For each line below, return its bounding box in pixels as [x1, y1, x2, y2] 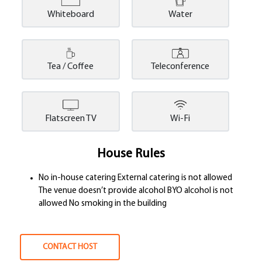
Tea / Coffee [47, 61, 94, 71]
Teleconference [151, 61, 210, 71]
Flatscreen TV [44, 113, 96, 123]
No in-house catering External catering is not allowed [39, 174, 233, 183]
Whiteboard [47, 9, 94, 19]
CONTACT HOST [43, 243, 98, 252]
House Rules [97, 147, 165, 161]
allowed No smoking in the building [39, 199, 167, 209]
